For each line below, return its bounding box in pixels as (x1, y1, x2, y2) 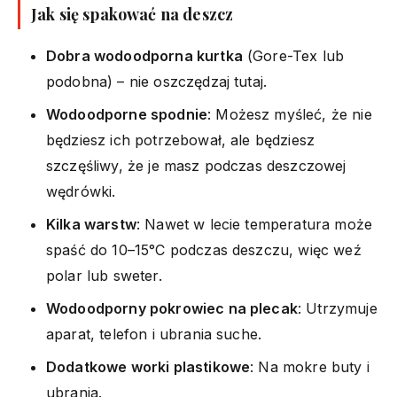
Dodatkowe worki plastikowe (46, 357, 251, 376)
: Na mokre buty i (250, 357, 370, 376)
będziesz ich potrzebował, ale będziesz (46, 130, 315, 149)
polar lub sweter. (46, 266, 162, 284)
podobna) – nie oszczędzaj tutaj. (46, 72, 268, 90)
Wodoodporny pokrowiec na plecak (46, 299, 298, 317)
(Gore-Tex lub (242, 46, 345, 65)
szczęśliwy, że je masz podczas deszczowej (46, 156, 346, 175)
